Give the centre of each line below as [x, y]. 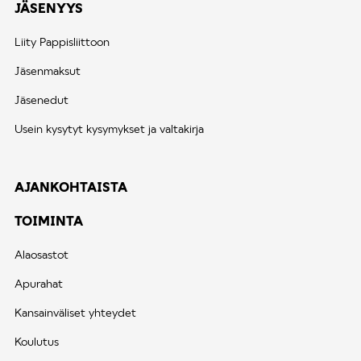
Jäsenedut [41, 100]
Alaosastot [41, 255]
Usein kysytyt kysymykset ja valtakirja [109, 129]
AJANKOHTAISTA [71, 187]
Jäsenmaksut [48, 71]
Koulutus [37, 342]
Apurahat [39, 284]
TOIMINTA [49, 221]
